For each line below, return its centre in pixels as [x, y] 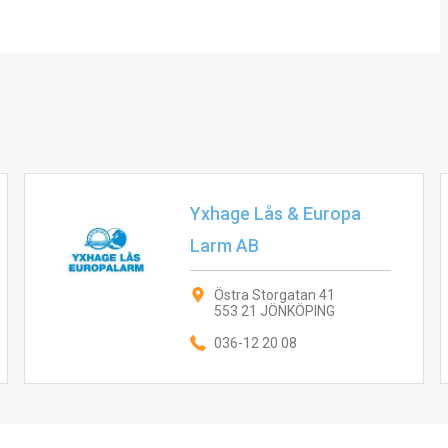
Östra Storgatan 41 [274, 295]
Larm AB [224, 245]
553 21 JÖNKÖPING [274, 311]
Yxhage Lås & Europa [275, 213]
